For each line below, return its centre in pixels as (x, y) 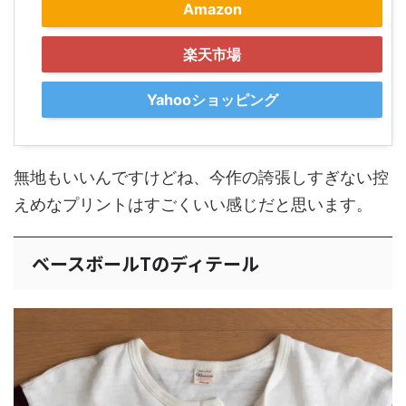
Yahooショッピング (212, 100)
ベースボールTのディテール (145, 264)
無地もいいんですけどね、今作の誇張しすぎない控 (201, 178)
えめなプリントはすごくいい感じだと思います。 (193, 205)
